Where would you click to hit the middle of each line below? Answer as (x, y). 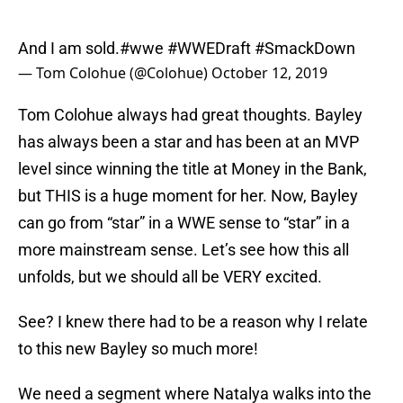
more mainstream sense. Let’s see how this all (184, 250)
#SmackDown (305, 49)
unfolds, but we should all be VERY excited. (170, 277)
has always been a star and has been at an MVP (188, 142)
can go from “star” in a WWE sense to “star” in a (184, 223)
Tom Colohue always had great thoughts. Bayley (190, 115)
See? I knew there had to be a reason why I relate (193, 322)
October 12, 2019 (269, 73)
